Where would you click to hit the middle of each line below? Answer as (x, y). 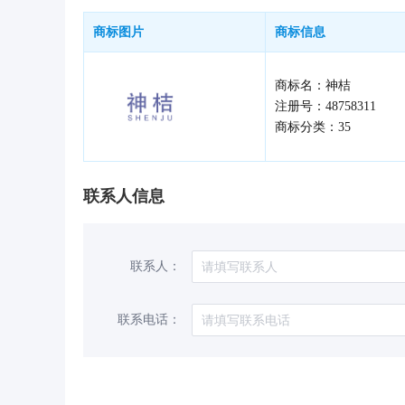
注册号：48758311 (325, 107)
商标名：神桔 (313, 86)
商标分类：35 (313, 127)
